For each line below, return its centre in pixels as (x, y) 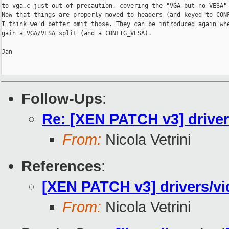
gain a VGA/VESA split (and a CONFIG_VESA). (77, 33)
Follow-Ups (62, 99)
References (61, 166)
